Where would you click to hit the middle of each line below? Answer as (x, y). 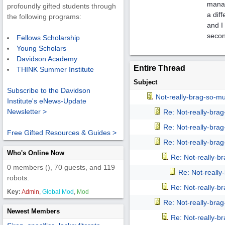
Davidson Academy (47, 59)
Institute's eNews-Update (47, 101)
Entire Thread (159, 68)
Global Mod (58, 192)
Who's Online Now (36, 153)
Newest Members (33, 211)
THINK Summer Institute (55, 70)
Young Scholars (41, 48)
